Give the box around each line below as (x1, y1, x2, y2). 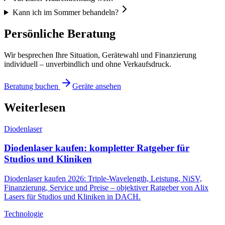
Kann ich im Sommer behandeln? (12, 8, 119, 17)
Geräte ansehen (72, 81, 121, 90)
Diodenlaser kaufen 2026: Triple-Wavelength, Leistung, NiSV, (4, 174, 202, 183)
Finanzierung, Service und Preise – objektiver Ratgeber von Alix (4, 183, 208, 192)
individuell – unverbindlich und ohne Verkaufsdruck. (4, 59, 171, 68)
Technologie (4, 209, 43, 218)
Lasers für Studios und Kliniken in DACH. (4, 192, 141, 201)
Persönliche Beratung (4, 27, 116, 40)
